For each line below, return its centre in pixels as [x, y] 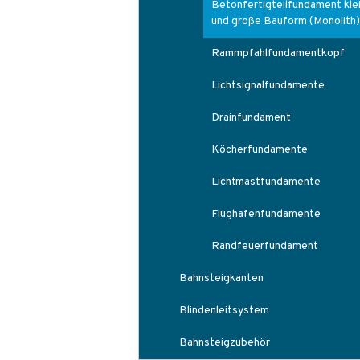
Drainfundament [251, 118]
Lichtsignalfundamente [268, 86]
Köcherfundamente [260, 150]
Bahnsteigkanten [221, 278]
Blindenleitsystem [224, 311]
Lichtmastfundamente [266, 182]
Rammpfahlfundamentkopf [278, 53]
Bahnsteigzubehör [225, 343]
